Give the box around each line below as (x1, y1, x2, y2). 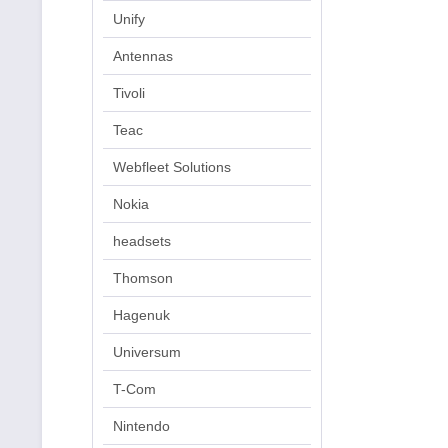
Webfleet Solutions (113, 159, 231, 175)
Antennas (113, 48, 173, 64)
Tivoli (113, 85, 145, 101)
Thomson (113, 270, 173, 286)
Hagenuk (113, 307, 170, 323)
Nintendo (113, 418, 170, 434)
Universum (113, 344, 181, 360)
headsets (113, 233, 171, 249)
